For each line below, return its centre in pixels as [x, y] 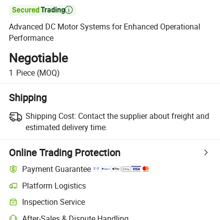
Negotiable [39, 58]
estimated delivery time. [66, 127]
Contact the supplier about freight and [143, 116]
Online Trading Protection [65, 152]
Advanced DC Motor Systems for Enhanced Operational [105, 27]
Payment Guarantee [57, 169]
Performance [31, 38]
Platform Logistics [54, 185]
